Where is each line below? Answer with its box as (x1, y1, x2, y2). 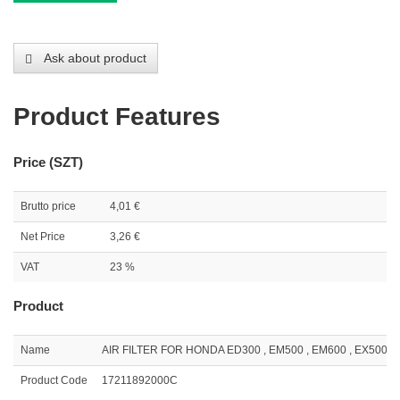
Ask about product (41, 51, 146, 66)
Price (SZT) (13, 154, 83, 171)
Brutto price (21, 200, 76, 213)
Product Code (21, 374, 87, 387)
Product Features (13, 103, 221, 131)
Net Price (21, 230, 65, 244)
